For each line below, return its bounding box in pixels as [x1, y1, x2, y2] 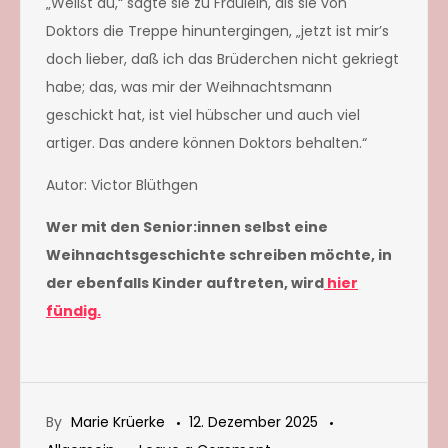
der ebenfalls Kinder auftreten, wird [46, 272, 324, 293]
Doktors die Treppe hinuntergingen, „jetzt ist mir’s [46, 20, 389, 41]
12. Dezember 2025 [189, 411, 318, 432]
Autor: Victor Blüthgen [46, 174, 198, 195]
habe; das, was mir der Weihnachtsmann [46, 76, 332, 97]
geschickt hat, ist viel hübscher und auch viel [46, 104, 360, 125]
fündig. [46, 300, 101, 321]
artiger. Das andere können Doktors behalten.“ [46, 132, 367, 153]
